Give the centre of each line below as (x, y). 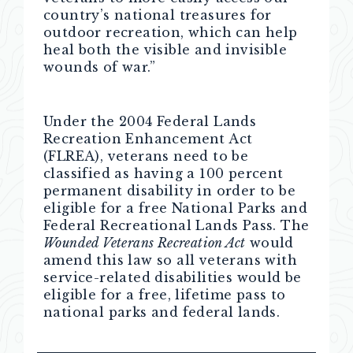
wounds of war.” (100, 67)
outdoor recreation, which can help (171, 32)
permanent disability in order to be (169, 191)
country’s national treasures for (158, 15)
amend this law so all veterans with (170, 260)
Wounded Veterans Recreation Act (145, 243)
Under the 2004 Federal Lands (150, 121)
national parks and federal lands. (162, 312)
